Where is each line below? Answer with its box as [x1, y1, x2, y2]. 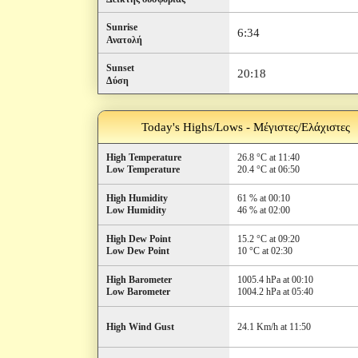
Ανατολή [106, 34, 142, 46]
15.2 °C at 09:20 [237, 233, 300, 245]
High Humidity [106, 193, 168, 204]
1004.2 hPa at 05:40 [237, 286, 313, 297]
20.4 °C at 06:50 [237, 164, 300, 175]
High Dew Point [106, 233, 171, 245]
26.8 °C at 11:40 [237, 152, 300, 163]
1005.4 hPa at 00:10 [237, 274, 313, 285]
